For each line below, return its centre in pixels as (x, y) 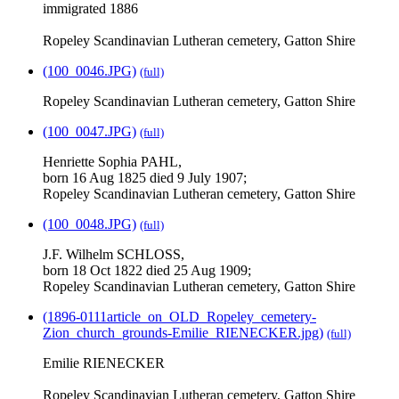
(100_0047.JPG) (90, 132)
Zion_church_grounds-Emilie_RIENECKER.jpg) (183, 333)
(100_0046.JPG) (90, 71)
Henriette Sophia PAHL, (112, 162)
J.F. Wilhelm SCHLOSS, (114, 255)
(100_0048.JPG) (90, 224)
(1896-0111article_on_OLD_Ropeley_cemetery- (179, 317)
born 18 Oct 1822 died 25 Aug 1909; (147, 271)
